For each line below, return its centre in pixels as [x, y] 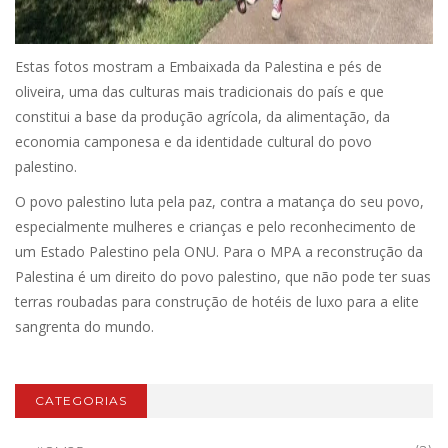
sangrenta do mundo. [84, 326]
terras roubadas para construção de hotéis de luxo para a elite [217, 301]
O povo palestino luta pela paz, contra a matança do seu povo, [219, 201]
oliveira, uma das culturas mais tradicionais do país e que [199, 91]
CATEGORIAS [81, 400]
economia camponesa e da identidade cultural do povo [193, 141]
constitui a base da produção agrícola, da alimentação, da [202, 116]
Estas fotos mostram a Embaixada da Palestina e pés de [198, 66]
